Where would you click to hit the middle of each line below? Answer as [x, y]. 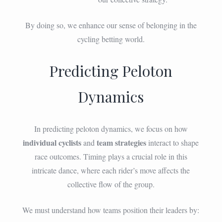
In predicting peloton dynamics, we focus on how [111, 128]
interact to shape [173, 142]
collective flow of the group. [111, 184]
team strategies [122, 142]
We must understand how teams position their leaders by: [111, 210]
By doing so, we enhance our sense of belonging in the [111, 25]
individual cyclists [52, 142]
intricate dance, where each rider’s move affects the [111, 170]
